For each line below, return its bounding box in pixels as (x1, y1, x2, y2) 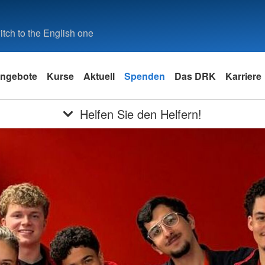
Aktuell (83, 69, 115, 83)
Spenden (124, 69, 165, 83)
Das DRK (174, 69, 216, 83)
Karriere (225, 69, 261, 83)
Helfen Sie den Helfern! (79, 105, 202, 122)
